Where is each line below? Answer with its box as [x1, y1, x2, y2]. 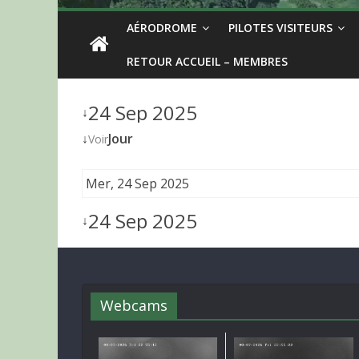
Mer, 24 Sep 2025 [86, 175, 189, 192]
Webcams [100, 296, 167, 315]
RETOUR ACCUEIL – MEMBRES [127, 54, 288, 69]
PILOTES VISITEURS [228, 20, 333, 35]
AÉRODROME [127, 20, 197, 35]
